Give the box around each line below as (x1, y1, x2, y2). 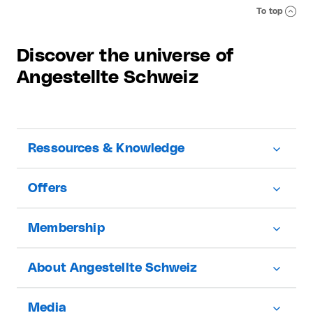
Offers (28, 182, 68, 196)
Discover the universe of (17, 47, 234, 65)
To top (256, 7, 282, 15)
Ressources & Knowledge (28, 143, 184, 156)
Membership (28, 222, 105, 235)
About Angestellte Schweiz (28, 262, 198, 275)
